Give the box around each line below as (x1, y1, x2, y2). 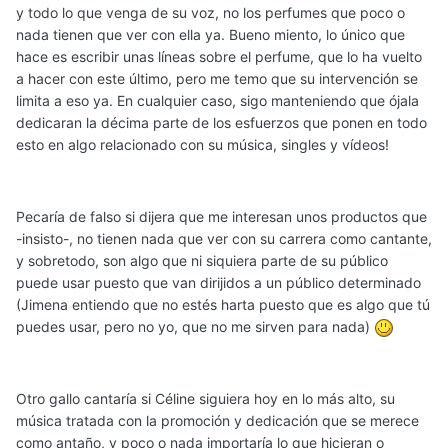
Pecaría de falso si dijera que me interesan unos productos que (16, 208, 427, 226)
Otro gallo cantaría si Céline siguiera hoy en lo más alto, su (16, 390, 395, 408)
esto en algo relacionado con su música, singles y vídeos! (16, 136, 389, 154)
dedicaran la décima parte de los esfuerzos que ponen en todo (16, 114, 427, 132)
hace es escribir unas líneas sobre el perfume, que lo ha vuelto (16, 48, 422, 66)
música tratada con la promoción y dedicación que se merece (16, 412, 419, 430)
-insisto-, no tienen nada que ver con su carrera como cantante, (16, 230, 432, 248)
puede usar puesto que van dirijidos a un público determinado (16, 274, 421, 292)
